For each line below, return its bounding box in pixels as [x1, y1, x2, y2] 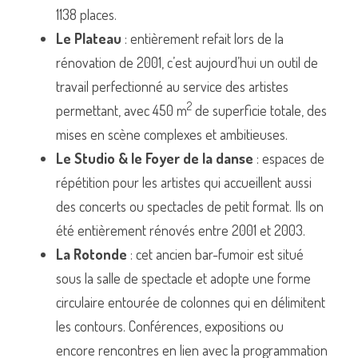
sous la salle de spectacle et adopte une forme [56, 268, 311, 287]
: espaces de [253, 149, 324, 167]
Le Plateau [56, 29, 121, 47]
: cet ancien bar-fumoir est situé [127, 245, 304, 263]
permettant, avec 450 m [56, 101, 187, 119]
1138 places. [56, 5, 117, 23]
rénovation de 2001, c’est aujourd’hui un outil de [56, 53, 318, 71]
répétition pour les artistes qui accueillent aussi [56, 173, 312, 191]
